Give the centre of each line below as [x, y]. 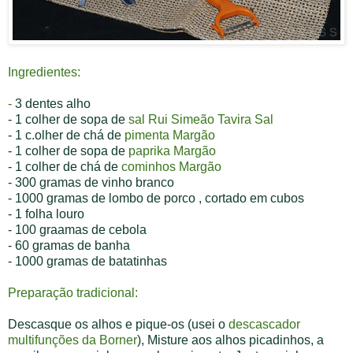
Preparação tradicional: [74, 292]
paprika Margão [172, 150]
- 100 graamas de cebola [77, 229]
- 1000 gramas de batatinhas [87, 261]
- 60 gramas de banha [69, 245]
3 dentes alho [53, 103]
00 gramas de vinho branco [98, 182]
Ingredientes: [46, 72]
